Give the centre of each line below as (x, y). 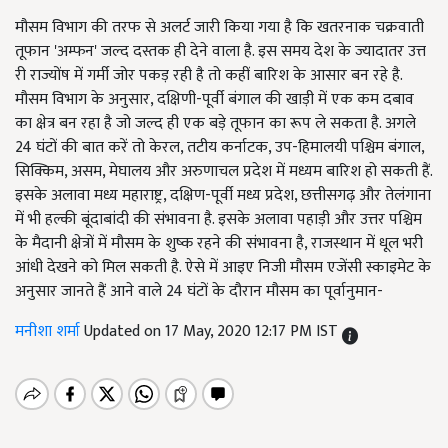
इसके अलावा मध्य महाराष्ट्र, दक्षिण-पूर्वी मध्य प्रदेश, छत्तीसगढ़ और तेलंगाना (223, 195)
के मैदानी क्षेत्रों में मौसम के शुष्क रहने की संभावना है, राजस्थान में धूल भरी (219, 243)
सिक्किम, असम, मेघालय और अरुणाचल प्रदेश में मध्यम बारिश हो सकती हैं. (223, 171)
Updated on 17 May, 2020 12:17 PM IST (213, 331)
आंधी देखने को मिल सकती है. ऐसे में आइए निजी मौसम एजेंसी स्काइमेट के (223, 267)
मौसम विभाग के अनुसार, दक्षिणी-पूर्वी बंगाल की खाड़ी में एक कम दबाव (214, 99)
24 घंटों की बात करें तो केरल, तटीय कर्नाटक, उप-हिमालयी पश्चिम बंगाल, (219, 147)
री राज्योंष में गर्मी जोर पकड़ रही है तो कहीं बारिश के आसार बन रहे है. (208, 75)
